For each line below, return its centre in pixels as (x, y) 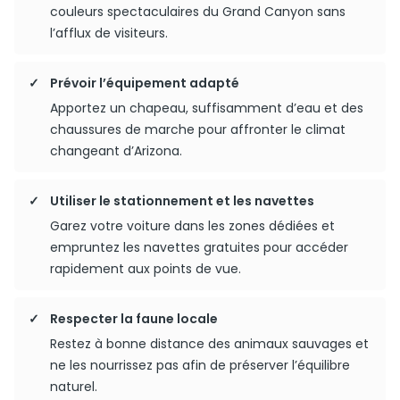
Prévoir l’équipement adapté (145, 83)
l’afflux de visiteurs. (109, 33)
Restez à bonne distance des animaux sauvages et (209, 344)
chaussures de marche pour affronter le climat (198, 129)
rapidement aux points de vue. (146, 269)
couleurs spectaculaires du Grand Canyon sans (198, 12)
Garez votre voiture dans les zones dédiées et (192, 226)
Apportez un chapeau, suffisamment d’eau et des (207, 108)
